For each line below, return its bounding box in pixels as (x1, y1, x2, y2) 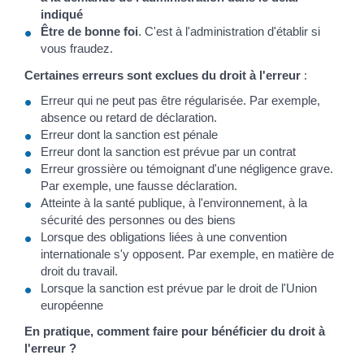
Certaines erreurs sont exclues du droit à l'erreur (24, 67, 301, 82)
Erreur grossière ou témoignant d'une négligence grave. (41, 162, 333, 176)
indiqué (41, 7, 83, 22)
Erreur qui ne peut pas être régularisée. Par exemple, (41, 93, 320, 108)
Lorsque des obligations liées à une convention (41, 230, 287, 245)
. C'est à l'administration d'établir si (138, 24, 320, 39)
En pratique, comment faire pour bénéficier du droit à (24, 324, 325, 339)
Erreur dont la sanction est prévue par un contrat (41, 145, 296, 159)
